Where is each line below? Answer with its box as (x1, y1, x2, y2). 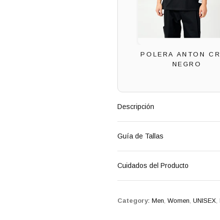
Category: (117, 197, 150, 205)
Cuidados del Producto (117, 162, 189, 170)
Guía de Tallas (117, 132, 164, 140)
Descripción (117, 103, 154, 111)
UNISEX (193, 197, 216, 205)
